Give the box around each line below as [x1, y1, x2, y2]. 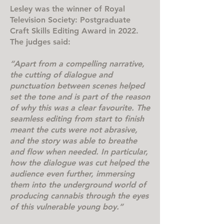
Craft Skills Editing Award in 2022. [10, 26, 138, 35]
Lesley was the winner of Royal [10, 4, 125, 13]
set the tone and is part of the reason [10, 92, 150, 101]
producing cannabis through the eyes [10, 191, 148, 200]
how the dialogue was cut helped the [10, 158, 149, 167]
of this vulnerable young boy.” [10, 202, 123, 211]
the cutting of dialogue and [10, 70, 112, 79]
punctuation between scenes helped [10, 81, 144, 90]
